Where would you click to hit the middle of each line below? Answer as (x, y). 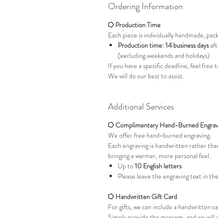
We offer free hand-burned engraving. (160, 135)
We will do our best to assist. (146, 76)
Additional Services (141, 107)
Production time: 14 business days (163, 45)
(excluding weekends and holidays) (164, 55)
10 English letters (158, 166)
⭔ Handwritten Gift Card (143, 197)
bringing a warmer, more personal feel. (159, 156)
